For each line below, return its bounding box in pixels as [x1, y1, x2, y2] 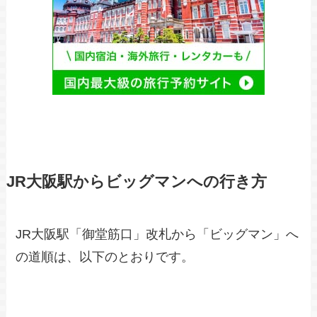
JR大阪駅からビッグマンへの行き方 [6, 173, 267, 190]
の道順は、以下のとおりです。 [16, 249, 195, 264]
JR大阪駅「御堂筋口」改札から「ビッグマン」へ [16, 226, 299, 241]
